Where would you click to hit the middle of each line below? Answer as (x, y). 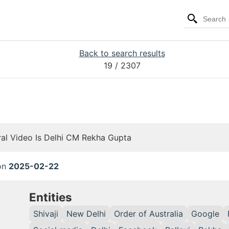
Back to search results (122, 53)
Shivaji (46, 214)
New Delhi (86, 214)
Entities (51, 197)
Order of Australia (148, 214)
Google (205, 214)
